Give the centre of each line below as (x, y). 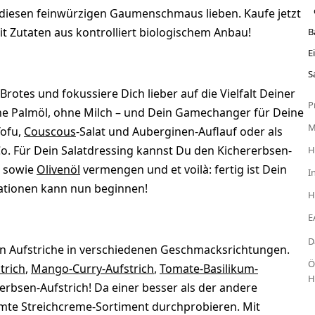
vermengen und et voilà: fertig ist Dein (184, 170)
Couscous (50, 132)
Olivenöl (58, 170)
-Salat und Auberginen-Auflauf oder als (179, 132)
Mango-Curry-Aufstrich (92, 269)
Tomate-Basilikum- (209, 269)
